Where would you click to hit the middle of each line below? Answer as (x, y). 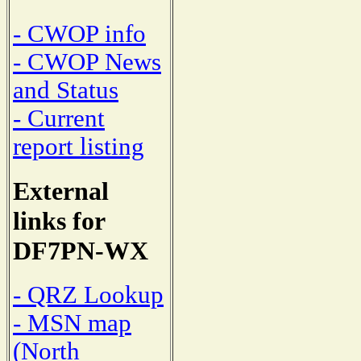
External (61, 191)
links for (59, 221)
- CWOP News (87, 62)
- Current (59, 119)
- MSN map (72, 323)
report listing (79, 147)
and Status (66, 91)
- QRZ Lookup (88, 295)
